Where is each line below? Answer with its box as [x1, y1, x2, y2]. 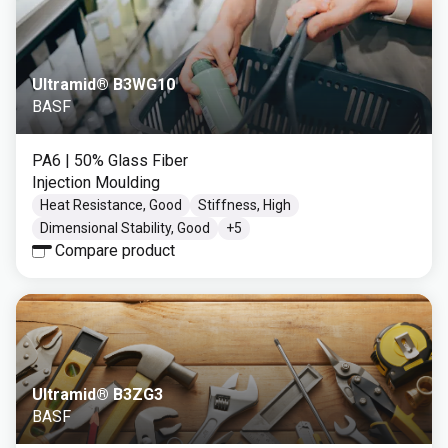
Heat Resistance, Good [40, 197, 182, 213]
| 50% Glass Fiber [65, 151, 188, 170]
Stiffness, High [198, 197, 291, 213]
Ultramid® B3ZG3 [32, 385, 163, 404]
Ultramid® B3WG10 [32, 75, 175, 94]
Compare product [55, 241, 175, 260]
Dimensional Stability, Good [40, 220, 210, 236]
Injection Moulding [32, 173, 160, 192]
